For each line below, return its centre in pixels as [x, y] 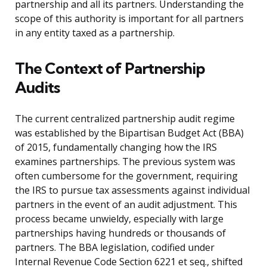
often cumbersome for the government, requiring [126, 176]
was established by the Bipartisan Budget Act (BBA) [129, 133]
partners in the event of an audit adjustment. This [126, 205]
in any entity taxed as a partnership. [95, 33]
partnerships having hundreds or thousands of [120, 233]
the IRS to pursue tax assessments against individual [132, 190]
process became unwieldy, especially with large [119, 219]
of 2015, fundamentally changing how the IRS [116, 148]
